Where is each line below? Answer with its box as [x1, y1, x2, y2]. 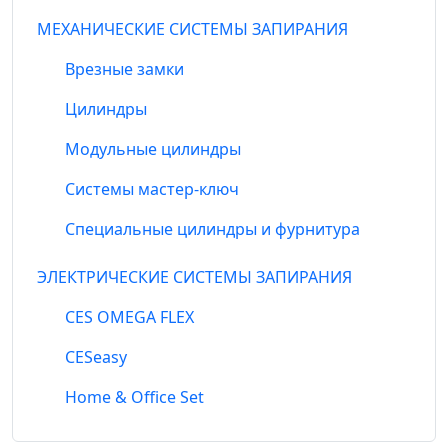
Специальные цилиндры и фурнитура [65, 218, 360, 241]
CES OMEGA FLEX [65, 306, 194, 329]
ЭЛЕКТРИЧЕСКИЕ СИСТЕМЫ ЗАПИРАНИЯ [37, 266, 352, 289]
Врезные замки [65, 58, 184, 81]
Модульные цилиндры [65, 138, 241, 161]
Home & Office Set [65, 386, 204, 409]
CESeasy [65, 346, 127, 369]
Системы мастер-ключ [65, 178, 239, 201]
